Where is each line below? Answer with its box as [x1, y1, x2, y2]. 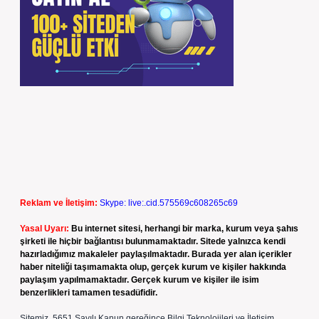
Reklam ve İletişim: [20, 198, 98, 208]
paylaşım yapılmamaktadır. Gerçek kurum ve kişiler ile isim [20, 275, 259, 285]
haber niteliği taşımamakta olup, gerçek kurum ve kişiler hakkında [20, 262, 286, 272]
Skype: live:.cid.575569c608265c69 [100, 198, 238, 208]
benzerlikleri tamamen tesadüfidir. [20, 288, 157, 298]
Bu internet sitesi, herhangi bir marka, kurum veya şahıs [71, 224, 298, 234]
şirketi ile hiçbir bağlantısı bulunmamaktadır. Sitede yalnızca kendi [20, 236, 286, 246]
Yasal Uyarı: [20, 224, 69, 234]
